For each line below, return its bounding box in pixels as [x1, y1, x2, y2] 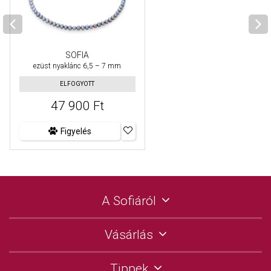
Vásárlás [105, 227, 153, 243]
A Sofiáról [102, 194, 156, 209]
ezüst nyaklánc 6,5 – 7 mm [33, 62, 122, 71]
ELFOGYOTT [60, 80, 95, 88]
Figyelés [60, 126, 91, 137]
